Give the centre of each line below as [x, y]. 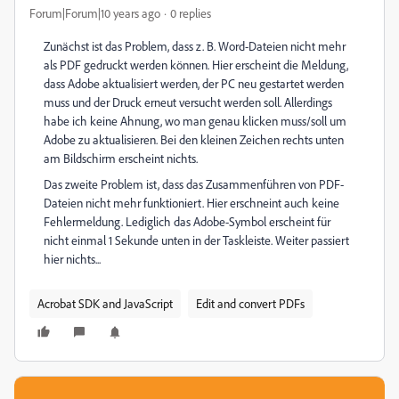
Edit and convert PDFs [250, 303]
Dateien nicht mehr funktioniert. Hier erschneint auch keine [191, 203]
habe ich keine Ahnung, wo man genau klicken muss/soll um [195, 121]
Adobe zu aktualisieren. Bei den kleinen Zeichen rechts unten [194, 139]
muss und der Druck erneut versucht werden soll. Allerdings [188, 102]
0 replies [191, 13]
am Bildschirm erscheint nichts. [121, 158]
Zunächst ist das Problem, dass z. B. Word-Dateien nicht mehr [195, 46]
